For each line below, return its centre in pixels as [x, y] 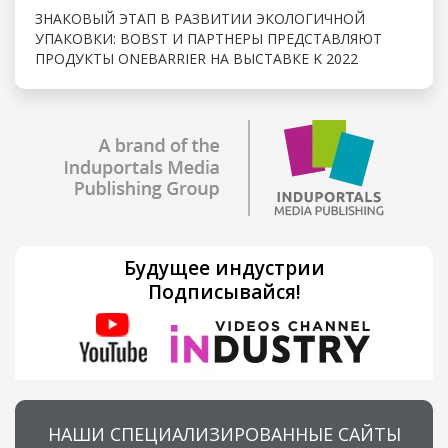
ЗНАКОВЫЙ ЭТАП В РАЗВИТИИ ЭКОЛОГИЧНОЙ [200, 18]
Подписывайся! [224, 291]
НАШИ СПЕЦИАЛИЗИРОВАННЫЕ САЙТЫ [224, 433]
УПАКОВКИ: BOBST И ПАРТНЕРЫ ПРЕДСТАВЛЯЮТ [208, 38]
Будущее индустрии [224, 267]
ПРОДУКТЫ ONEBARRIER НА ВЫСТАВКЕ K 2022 [196, 58]
